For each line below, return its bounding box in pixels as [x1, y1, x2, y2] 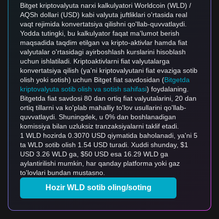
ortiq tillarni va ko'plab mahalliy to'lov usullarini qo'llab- [20, 104, 186, 111]
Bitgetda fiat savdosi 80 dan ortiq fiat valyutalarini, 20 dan [20, 94, 197, 102]
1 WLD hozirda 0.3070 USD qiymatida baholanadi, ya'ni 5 [20, 131, 197, 139]
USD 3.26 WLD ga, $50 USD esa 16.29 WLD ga [20, 150, 168, 158]
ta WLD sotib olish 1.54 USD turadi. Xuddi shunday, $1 [20, 141, 188, 149]
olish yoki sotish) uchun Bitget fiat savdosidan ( [20, 76, 164, 84]
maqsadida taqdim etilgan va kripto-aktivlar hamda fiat [20, 39, 187, 46]
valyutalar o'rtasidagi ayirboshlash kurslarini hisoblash [20, 48, 186, 56]
